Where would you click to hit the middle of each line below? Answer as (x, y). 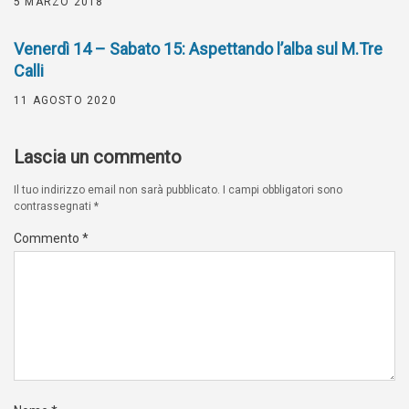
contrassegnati (54, 206)
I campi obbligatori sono (283, 189)
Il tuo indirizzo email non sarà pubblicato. (117, 189)
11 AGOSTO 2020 (65, 100)
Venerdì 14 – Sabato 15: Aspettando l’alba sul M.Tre (198, 48)
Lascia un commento (98, 157)
